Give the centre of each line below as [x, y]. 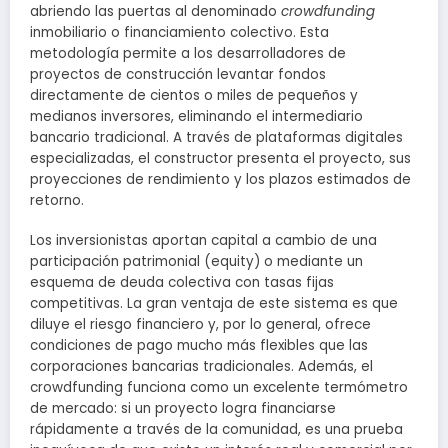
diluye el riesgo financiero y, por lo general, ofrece [200, 324]
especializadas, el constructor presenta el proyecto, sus [220, 158]
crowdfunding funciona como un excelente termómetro [219, 387]
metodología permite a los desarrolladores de [188, 53]
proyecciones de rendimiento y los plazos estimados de [220, 179]
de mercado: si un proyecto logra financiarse [183, 408]
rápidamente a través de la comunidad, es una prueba [216, 429]
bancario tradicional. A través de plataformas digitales [216, 137]
